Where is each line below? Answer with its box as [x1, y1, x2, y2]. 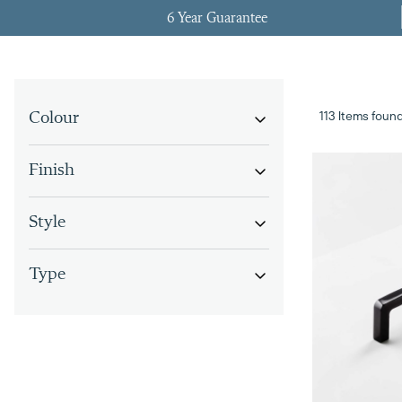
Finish [29, 162, 74, 180]
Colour [29, 109, 79, 128]
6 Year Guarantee [167, 11, 268, 26]
